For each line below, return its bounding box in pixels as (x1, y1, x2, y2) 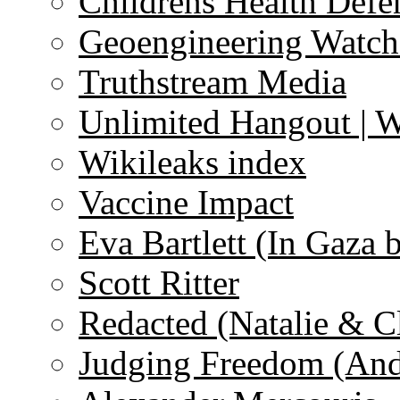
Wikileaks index (79, 143, 306, 181)
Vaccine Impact (79, 183, 294, 221)
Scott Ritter (79, 263, 239, 302)
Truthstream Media (79, 62, 346, 101)
